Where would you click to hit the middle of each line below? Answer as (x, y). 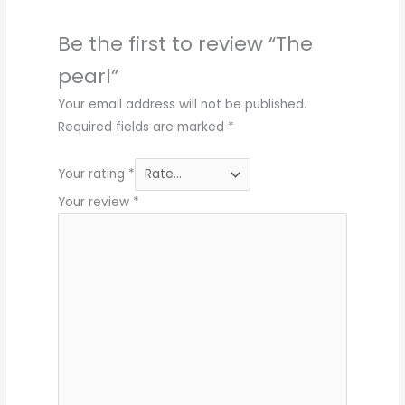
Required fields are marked (142, 127)
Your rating (93, 174)
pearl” (88, 77)
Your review (95, 202)
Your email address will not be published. (182, 105)
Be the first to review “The (185, 44)
